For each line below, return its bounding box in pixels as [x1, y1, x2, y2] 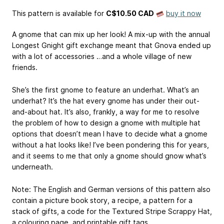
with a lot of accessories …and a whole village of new [12, 52, 191, 60]
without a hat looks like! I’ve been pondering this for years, [12, 140, 209, 149]
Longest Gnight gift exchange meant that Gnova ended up [12, 41, 211, 49]
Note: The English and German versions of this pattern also [12, 184, 210, 193]
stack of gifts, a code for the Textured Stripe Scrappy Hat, [12, 206, 212, 215]
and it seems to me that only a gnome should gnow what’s [12, 151, 206, 160]
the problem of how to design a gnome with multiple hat [12, 118, 200, 127]
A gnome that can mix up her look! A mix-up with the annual [12, 30, 210, 38]
